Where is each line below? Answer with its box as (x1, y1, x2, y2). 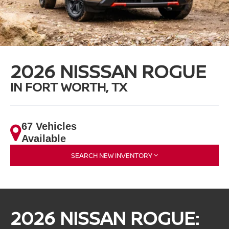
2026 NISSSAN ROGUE (10, 59, 207, 84)
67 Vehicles (21, 121, 77, 132)
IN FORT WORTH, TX (10, 78, 127, 96)
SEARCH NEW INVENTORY (71, 151, 152, 161)
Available (21, 133, 66, 145)
